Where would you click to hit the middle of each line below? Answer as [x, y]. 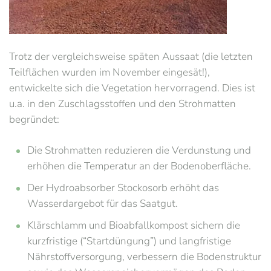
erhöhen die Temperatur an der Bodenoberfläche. [139, 166]
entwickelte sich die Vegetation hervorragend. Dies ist [132, 88]
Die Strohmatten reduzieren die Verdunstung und [139, 150]
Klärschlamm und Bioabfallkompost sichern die [134, 225]
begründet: [34, 119]
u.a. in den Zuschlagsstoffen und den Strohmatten [122, 104]
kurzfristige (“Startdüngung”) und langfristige [129, 241]
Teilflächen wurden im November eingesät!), [109, 72]
